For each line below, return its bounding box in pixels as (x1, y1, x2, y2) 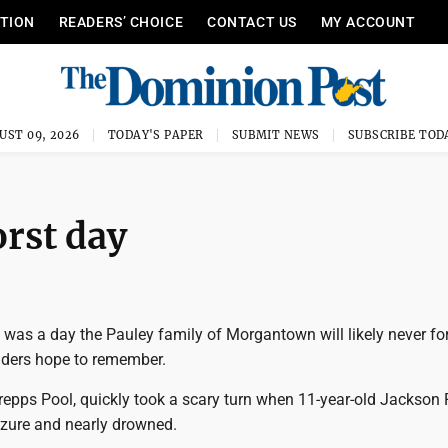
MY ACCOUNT (320, 14, 416, 30)
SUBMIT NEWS (231, 128, 320, 142)
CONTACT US (207, 14, 297, 30)
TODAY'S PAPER (107, 128, 204, 142)
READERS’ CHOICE (58, 14, 184, 30)
